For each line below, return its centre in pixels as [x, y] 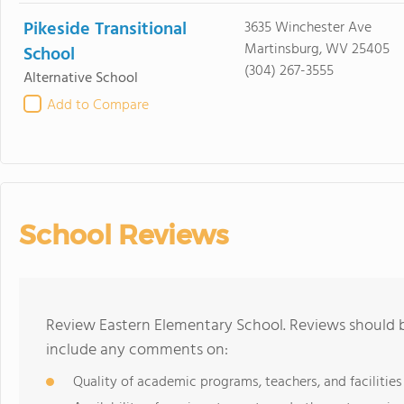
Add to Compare [98, 106]
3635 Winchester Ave [308, 28]
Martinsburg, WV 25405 [317, 50]
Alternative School [81, 78]
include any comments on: [137, 350]
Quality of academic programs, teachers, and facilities [238, 382]
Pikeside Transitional [105, 30]
